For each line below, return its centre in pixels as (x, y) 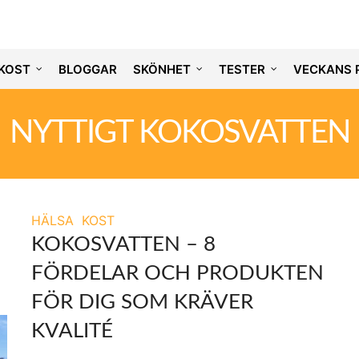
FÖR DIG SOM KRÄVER (142, 302)
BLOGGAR (87, 69)
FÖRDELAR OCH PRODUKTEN (177, 273)
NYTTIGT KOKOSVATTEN (179, 133)
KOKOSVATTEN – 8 (123, 244)
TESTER (242, 69)
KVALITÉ (72, 331)
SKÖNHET (161, 69)
